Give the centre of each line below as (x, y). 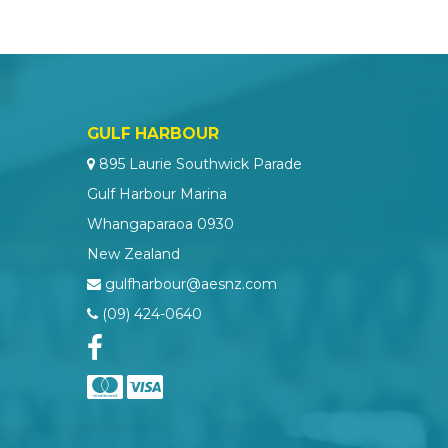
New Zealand (134, 253)
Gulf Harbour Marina (157, 193)
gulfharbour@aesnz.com (191, 283)
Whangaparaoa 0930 (161, 223)
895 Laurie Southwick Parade (199, 163)
